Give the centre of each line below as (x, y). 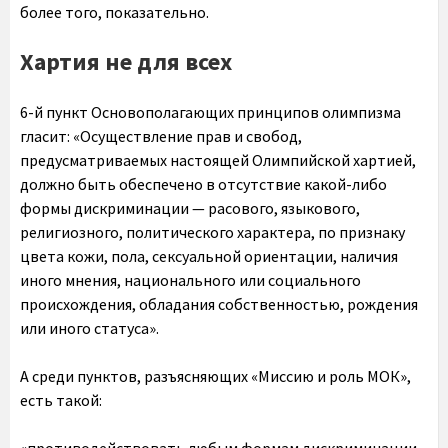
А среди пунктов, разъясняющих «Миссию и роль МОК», (215, 376)
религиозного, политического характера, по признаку (212, 232)
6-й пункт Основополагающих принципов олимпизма (210, 112)
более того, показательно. (114, 12)
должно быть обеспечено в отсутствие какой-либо (203, 184)
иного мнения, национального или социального (190, 280)
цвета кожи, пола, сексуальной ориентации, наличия (209, 256)
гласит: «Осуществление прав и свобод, (161, 136)
